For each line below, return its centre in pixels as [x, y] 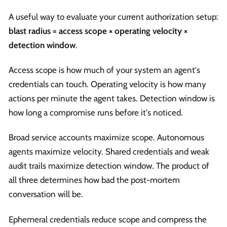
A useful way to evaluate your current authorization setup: [113, 16]
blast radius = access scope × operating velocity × [98, 31]
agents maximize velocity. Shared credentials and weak [109, 152]
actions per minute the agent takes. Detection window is [112, 99]
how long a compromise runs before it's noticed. [96, 113]
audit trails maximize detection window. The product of [109, 166]
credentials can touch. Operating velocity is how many [107, 84]
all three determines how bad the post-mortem [94, 180]
